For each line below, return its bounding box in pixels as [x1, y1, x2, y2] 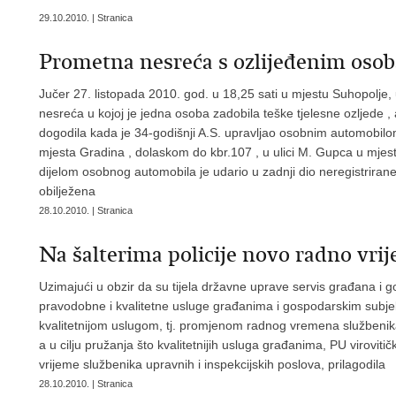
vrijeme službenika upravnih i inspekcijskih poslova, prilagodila [39, 357, 385, 371]
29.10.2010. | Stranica [39, 12, 133, 23]
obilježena [39, 184, 95, 198]
